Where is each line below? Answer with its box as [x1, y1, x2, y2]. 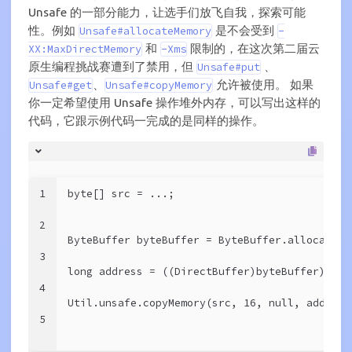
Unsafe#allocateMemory [79, 24, 211, 38]
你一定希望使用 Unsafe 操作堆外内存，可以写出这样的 [28, 95, 321, 109]
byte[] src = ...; [68, 187, 174, 201]
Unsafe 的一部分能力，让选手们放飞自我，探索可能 [28, 5, 306, 19]
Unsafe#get [29, 78, 92, 92]
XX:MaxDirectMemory [28, 42, 141, 56]
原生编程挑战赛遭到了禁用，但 [28, 59, 196, 73]
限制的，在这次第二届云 [187, 41, 320, 55]
